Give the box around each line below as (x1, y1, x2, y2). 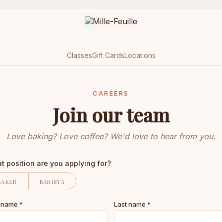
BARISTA (39, 178, 65, 185)
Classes (66, 51, 92, 59)
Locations (124, 51, 156, 59)
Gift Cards (92, 51, 124, 59)
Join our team (53, 102, 169, 127)
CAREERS (93, 90, 129, 97)
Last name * (114, 200, 151, 208)
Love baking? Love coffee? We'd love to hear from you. (6, 131, 216, 141)
